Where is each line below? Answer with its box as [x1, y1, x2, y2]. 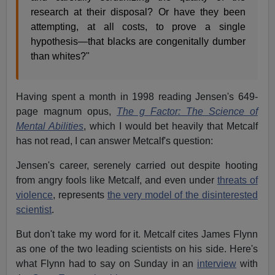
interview [197, 258, 237, 269]
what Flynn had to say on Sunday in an [16, 258, 198, 269]
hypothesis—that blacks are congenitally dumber [31, 36, 246, 47]
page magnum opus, [16, 106, 117, 117]
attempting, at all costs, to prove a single [31, 21, 246, 33]
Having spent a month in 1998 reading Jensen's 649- [16, 91, 258, 103]
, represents [53, 190, 107, 201]
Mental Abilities [16, 121, 84, 132]
